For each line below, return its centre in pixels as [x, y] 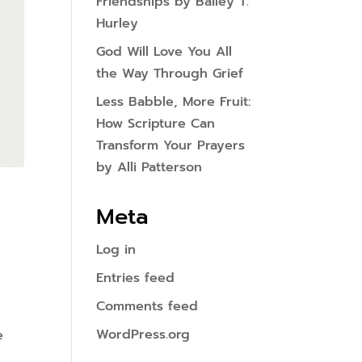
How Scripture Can [156, 124]
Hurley [118, 23]
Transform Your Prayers [171, 145]
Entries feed [136, 278]
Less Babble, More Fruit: [174, 102]
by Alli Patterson [149, 167]
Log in [116, 250]
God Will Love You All [164, 52]
